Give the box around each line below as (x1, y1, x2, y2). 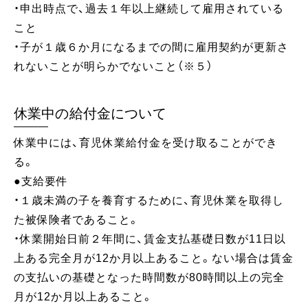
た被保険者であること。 (14, 214, 140, 226)
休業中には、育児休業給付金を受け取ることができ (14, 137, 278, 149)
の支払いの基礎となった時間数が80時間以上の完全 (14, 272, 285, 284)
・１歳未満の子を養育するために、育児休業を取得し (14, 195, 284, 207)
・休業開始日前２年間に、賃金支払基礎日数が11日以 (14, 233, 286, 245)
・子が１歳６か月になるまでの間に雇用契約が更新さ (14, 41, 289, 54)
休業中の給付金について (14, 106, 166, 122)
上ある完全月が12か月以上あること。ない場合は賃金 (14, 252, 294, 265)
